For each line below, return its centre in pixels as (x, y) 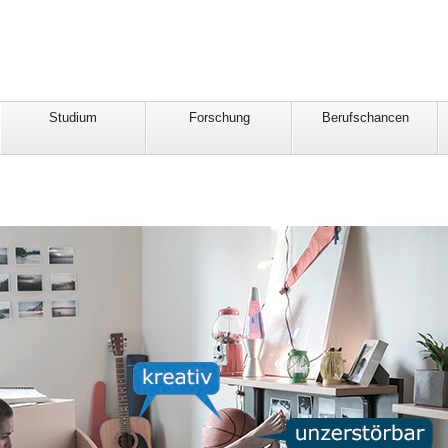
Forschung (219, 118)
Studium (73, 118)
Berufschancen (365, 118)
